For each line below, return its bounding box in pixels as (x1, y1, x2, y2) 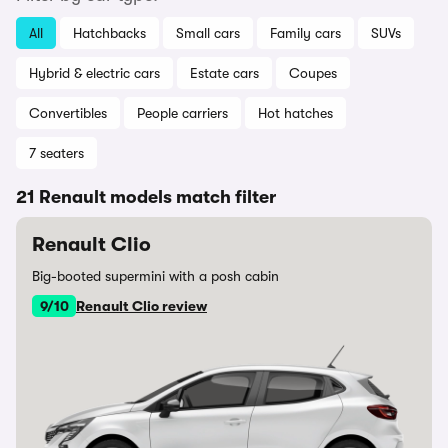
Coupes (289, 65, 337, 81)
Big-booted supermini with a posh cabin (32, 268, 279, 284)
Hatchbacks (73, 25, 146, 41)
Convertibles (29, 105, 107, 121)
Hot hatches (258, 105, 333, 121)
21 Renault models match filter (16, 187, 276, 207)
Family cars (270, 25, 341, 41)
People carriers (137, 105, 228, 121)
